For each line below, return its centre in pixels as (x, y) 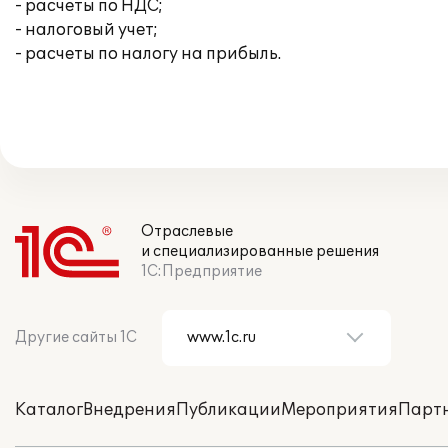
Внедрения (129, 410)
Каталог (49, 410)
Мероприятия (339, 410)
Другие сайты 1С (76, 337)
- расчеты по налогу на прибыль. (148, 54)
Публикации (228, 410)
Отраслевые (187, 231)
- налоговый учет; (86, 30)
